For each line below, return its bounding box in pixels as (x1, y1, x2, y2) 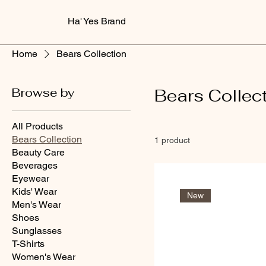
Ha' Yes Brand (68, 15, 126, 27)
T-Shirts (12, 238, 45, 250)
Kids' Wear (12, 186, 57, 198)
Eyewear (12, 173, 49, 185)
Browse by (12, 85, 74, 101)
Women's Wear (12, 251, 75, 263)
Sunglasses (12, 225, 62, 237)
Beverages (12, 160, 58, 172)
